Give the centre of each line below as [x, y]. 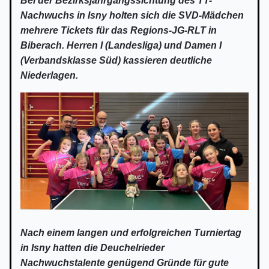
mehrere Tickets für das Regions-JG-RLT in [119, 30]
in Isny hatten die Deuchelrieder [92, 247]
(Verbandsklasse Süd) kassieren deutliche [116, 60]
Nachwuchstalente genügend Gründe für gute [125, 262]
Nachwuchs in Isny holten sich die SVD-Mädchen [132, 15]
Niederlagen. [49, 75]
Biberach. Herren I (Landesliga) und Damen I [121, 45]
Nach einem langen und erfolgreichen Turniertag [131, 232]
